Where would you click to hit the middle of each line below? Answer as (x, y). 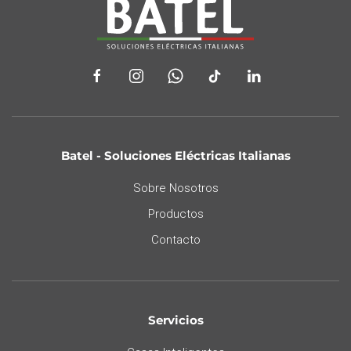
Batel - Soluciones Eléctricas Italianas (175, 155)
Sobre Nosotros (175, 188)
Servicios (175, 320)
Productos (175, 213)
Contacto (175, 239)
